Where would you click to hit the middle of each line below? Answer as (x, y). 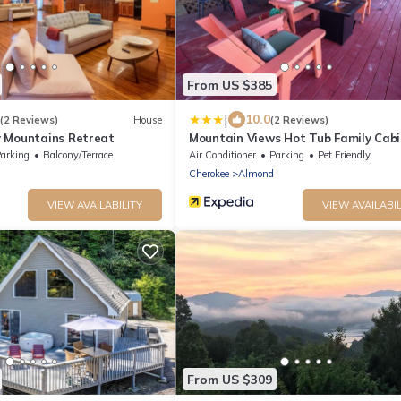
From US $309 (230, 379)
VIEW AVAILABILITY (95, 205)
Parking (287, 155)
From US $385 (230, 85)
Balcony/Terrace (78, 155)
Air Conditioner (222, 155)
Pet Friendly (344, 155)
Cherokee (209, 174)
